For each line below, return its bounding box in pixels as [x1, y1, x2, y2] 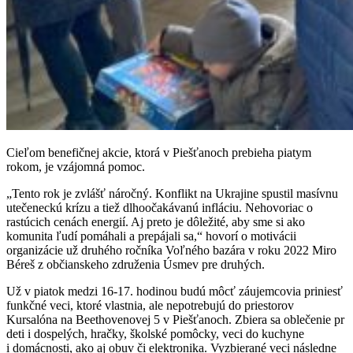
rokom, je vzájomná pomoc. [6, 159, 145, 173]
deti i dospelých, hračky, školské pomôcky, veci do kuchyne [6, 326, 304, 340]
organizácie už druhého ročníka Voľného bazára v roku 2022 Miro [6, 243, 336, 257]
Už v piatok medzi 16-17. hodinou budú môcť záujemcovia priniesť [6, 284, 343, 298]
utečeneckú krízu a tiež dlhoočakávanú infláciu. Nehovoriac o [6, 200, 313, 214]
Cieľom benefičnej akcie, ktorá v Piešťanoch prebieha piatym [6, 145, 311, 159]
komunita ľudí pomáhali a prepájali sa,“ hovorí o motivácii [6, 229, 296, 243]
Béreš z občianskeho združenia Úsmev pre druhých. [6, 257, 265, 271]
